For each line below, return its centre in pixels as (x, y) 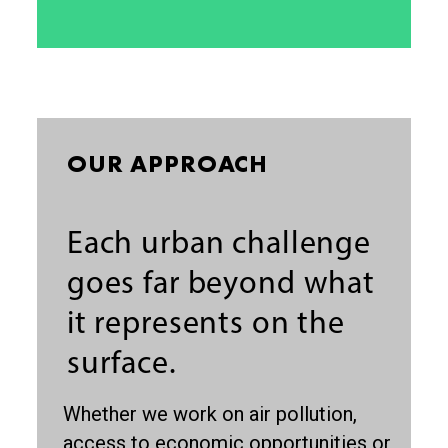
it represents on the (206, 325)
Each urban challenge (219, 245)
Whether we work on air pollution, (210, 414)
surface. (121, 365)
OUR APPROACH (167, 166)
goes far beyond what (221, 285)
